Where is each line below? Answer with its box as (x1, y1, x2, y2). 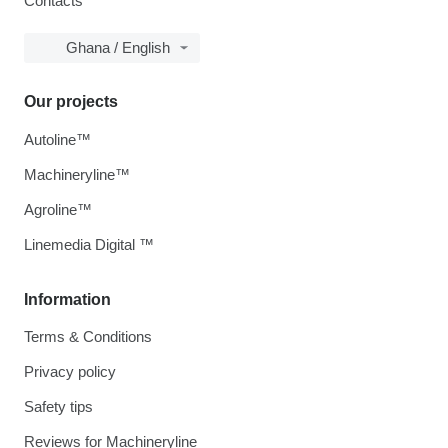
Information (24, 291, 111, 309)
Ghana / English (66, 39, 170, 57)
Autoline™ (24, 131, 91, 149)
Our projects (24, 93, 118, 111)
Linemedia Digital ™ (24, 236, 154, 254)
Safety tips (24, 398, 93, 416)
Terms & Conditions (24, 328, 152, 346)
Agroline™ (24, 201, 92, 219)
